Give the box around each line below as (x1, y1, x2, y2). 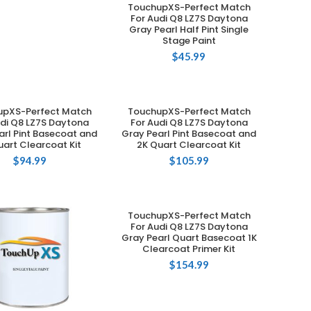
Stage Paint (162, 34, 216, 48)
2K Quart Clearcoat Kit (137, 138, 242, 152)
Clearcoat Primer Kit (142, 242, 236, 256)
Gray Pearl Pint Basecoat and (121, 127, 257, 141)
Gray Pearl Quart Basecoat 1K (121, 231, 257, 245)
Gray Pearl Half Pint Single (129, 23, 249, 37)
